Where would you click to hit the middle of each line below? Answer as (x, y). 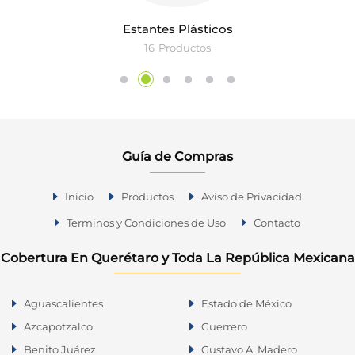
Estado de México (246, 303)
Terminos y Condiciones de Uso (146, 222)
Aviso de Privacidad (252, 196)
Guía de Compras (177, 156)
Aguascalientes (63, 303)
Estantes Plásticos (177, 29)
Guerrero (224, 326)
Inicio (79, 196)
